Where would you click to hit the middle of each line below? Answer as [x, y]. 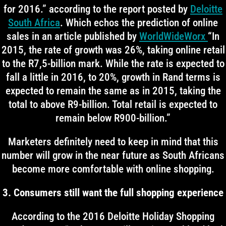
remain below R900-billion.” [113, 118]
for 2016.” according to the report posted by [97, 9]
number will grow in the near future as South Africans [113, 155]
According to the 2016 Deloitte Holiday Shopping [113, 216]
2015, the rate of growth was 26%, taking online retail [113, 50]
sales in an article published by [73, 36]
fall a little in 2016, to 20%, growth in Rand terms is [113, 77]
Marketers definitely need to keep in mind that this [113, 142]
